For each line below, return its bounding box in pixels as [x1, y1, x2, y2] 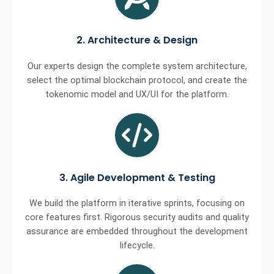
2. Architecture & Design [76, 33, 198, 48]
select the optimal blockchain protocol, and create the [27, 75, 247, 86]
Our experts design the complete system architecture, [27, 61, 247, 72]
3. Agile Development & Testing [59, 170, 215, 185]
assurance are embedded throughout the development [26, 226, 248, 237]
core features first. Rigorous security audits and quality [25, 212, 249, 223]
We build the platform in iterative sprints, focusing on [29, 198, 245, 209]
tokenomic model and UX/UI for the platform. [45, 89, 229, 100]
